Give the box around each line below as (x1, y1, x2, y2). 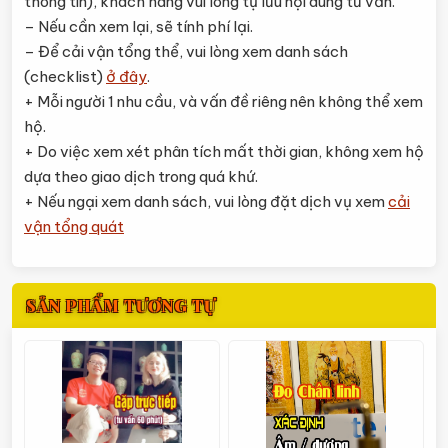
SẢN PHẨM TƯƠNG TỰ (26, 295, 216, 316)
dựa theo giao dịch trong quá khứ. (24, 167, 258, 186)
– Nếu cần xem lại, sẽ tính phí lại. (24, 17, 253, 36)
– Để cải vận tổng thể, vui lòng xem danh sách (24, 42, 348, 61)
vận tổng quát (24, 217, 124, 236)
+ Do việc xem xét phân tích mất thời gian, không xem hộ (24, 142, 424, 161)
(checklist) (24, 67, 106, 86)
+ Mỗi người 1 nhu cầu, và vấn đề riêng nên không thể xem (24, 92, 423, 111)
